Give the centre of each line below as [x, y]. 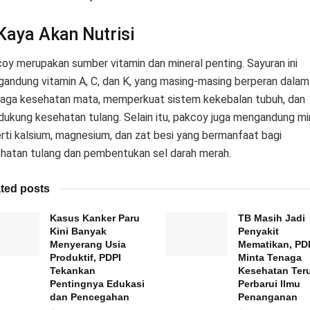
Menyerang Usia [88, 245]
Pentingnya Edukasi [97, 284]
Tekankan [72, 271]
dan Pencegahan [89, 297]
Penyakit [258, 231]
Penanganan [268, 297]
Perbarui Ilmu [269, 284]
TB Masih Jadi [272, 218]
